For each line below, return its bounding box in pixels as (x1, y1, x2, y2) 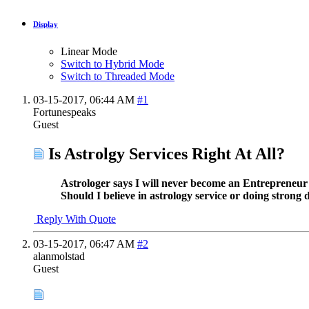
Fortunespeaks (33, 106, 96, 118)
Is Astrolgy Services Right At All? (44, 144, 285, 163)
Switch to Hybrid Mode (61, 57, 164, 70)
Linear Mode (61, 45, 117, 57)
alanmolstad (33, 250, 85, 262)
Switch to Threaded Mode (61, 70, 175, 82)
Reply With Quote (34, 212, 116, 225)
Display (33, 19, 58, 28)
